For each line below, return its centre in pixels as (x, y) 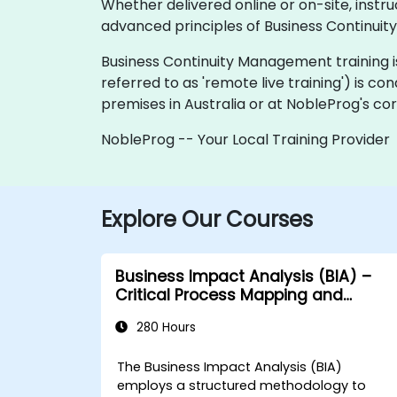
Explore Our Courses (207, 219)
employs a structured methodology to (242, 385)
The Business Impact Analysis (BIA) (230, 367)
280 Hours (164, 327)
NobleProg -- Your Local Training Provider (245, 140)
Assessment (164, 314)
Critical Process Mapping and (229, 295)
